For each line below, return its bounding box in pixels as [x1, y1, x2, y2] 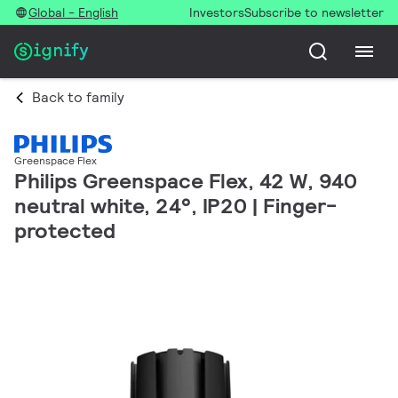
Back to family [32, 88, 124, 107]
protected [14, 217, 115, 245]
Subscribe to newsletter [244, 4, 384, 20]
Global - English [28, 4, 118, 20]
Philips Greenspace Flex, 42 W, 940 [14, 167, 357, 195]
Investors [189, 4, 244, 20]
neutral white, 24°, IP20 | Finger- [14, 192, 337, 220]
